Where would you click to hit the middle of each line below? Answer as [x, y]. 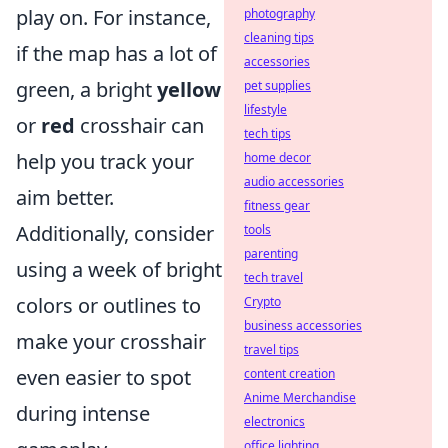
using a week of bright [119, 269]
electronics [274, 421]
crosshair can [139, 125]
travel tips [271, 349]
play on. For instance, [113, 17]
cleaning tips [279, 37]
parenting [271, 253]
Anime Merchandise [300, 397]
